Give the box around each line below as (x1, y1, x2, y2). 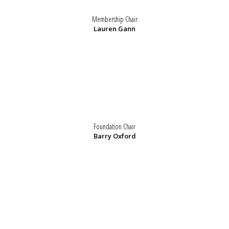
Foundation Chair (94, 122, 135, 132)
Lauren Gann (94, 24, 135, 34)
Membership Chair (91, 14, 138, 25)
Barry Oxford (93, 131, 136, 141)
